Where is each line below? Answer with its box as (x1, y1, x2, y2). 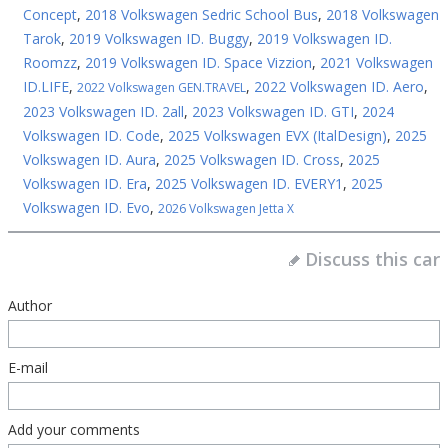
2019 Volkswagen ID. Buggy (69, 29, 249, 48)
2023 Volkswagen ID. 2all (23, 102, 184, 121)
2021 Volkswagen (320, 53, 433, 72)
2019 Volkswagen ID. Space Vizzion (85, 53, 312, 72)
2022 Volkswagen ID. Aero (254, 77, 424, 96)
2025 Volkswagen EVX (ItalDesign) (168, 126, 387, 145)
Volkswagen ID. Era (23, 174, 147, 193)
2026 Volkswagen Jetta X (158, 200, 294, 217)
